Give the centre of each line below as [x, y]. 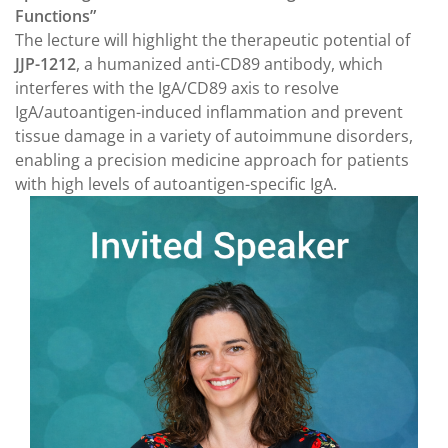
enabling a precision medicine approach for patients [212, 159]
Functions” [55, 15]
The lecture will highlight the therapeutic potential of [212, 39]
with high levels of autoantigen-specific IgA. [176, 183]
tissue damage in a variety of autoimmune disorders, [214, 135]
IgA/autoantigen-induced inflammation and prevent [209, 111]
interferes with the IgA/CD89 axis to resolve [177, 87]
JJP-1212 [45, 63]
